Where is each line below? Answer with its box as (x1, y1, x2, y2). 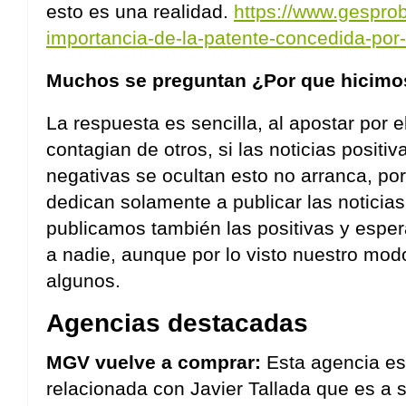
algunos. (46, 270, 121, 291)
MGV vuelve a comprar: (46, 352, 261, 372)
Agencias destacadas (46, 308, 308, 337)
